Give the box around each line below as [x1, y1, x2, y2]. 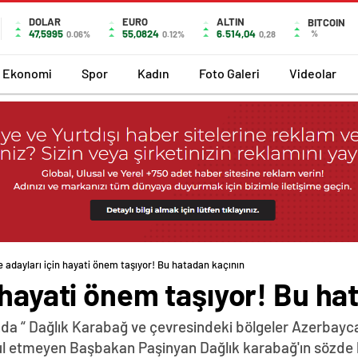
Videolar [289, 65, 336, 81]
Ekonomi [2, 65, 52, 81]
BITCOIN [308, 16, 345, 29]
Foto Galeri [199, 65, 260, 81]
